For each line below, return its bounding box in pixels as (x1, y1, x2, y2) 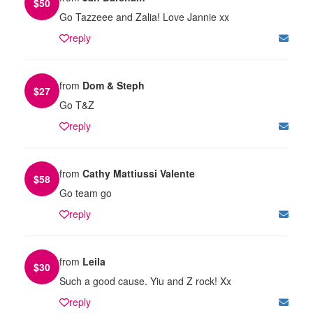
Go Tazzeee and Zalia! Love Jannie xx (59, 9, 229, 24)
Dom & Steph (82, 78, 145, 92)
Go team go (59, 185, 112, 200)
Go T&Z (59, 97, 94, 112)
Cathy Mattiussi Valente (82, 166, 195, 180)
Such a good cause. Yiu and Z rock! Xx (59, 273, 231, 288)
